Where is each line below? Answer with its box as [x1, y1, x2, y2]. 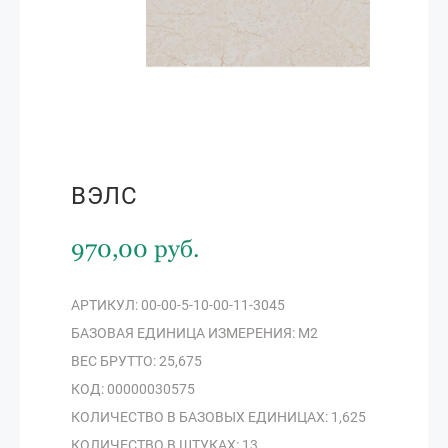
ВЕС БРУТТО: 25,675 [71, 353, 202, 369]
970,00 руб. [71, 235, 199, 262]
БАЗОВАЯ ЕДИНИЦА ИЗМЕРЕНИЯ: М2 [71, 325, 318, 341]
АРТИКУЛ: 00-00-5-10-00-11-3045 [71, 297, 285, 313]
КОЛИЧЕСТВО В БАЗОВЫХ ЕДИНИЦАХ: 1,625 [71, 409, 366, 425]
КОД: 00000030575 [71, 381, 195, 397]
